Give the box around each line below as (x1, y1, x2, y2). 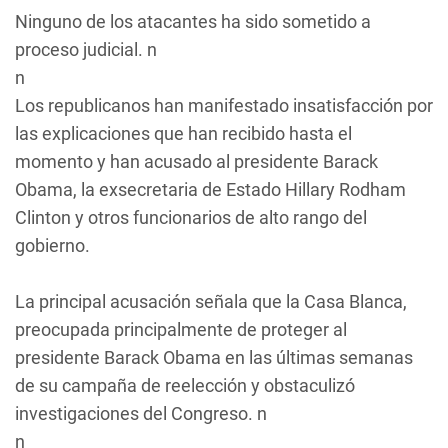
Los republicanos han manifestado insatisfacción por (15, 95, 433, 116)
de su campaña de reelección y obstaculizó (15, 375, 355, 396)
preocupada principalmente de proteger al (15, 319, 347, 340)
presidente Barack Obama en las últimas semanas (15, 347, 413, 368)
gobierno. (15, 235, 90, 256)
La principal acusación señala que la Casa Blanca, (15, 291, 407, 312)
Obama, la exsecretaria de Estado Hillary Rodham (15, 179, 406, 200)
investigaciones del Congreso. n (15, 403, 267, 424)
